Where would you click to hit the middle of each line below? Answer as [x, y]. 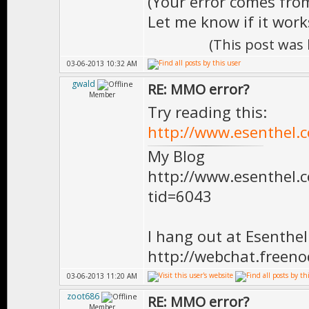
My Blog [176, 156]
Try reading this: [207, 112]
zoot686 [83, 296]
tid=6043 [180, 196]
